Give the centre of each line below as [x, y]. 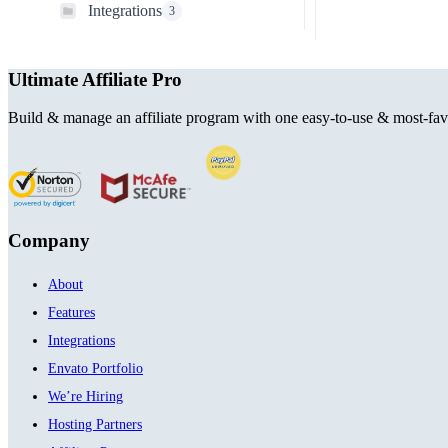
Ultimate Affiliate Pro [95, 79]
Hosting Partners [95, 424]
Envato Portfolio [95, 368]
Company [49, 241]
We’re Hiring [85, 396]
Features [71, 312]
